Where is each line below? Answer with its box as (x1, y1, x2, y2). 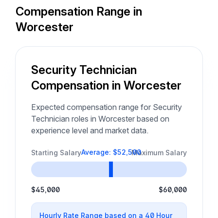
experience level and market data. (31, 126, 148, 135)
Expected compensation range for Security (31, 102, 182, 112)
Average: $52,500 (81, 148, 141, 156)
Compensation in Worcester (31, 78, 182, 92)
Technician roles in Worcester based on (31, 114, 169, 124)
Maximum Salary (131, 148, 187, 157)
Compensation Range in (16, 4, 142, 18)
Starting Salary (31, 148, 81, 157)
